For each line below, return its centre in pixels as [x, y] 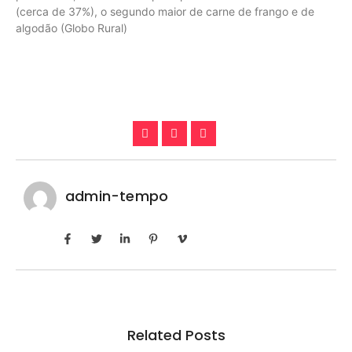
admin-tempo [117, 196]
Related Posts [176, 335]
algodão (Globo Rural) [71, 27]
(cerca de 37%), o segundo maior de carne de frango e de [165, 11]
